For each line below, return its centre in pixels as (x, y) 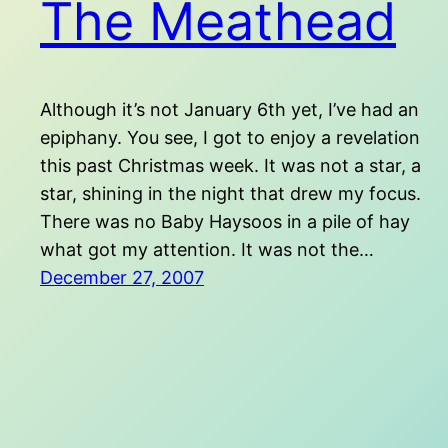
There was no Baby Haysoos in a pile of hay (225, 222)
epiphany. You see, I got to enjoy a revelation (230, 138)
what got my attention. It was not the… (207, 250)
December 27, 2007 (122, 278)
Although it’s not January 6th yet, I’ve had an (229, 110)
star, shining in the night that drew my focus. (230, 194)
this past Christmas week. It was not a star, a (230, 166)
